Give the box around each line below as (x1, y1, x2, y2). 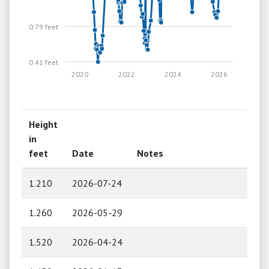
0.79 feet (28, 22, 58, 31)
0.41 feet (28, 57, 58, 67)
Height (29, 118, 58, 130)
